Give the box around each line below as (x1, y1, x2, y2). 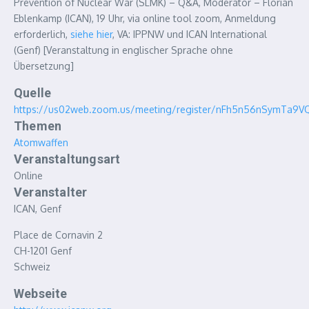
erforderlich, (14, 28, 70, 40)
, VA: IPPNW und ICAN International (112, 28, 267, 40)
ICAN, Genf (14, 203, 61, 215)
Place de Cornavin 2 (14, 229, 103, 241)
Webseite (14, 286, 68, 301)
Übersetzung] (14, 60, 74, 72)
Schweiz (14, 261, 50, 272)
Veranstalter (14, 185, 88, 199)
